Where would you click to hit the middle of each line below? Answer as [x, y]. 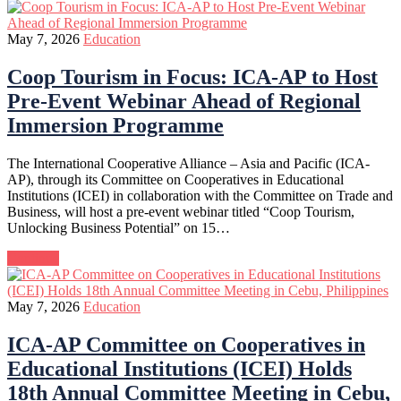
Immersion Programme [115, 126]
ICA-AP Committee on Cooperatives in [186, 345]
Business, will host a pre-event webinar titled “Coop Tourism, [181, 212]
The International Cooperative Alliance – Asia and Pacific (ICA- [188, 164]
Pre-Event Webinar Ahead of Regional [184, 102]
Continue [33, 259]
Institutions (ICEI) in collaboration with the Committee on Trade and [200, 196]
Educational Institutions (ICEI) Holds [179, 369]
